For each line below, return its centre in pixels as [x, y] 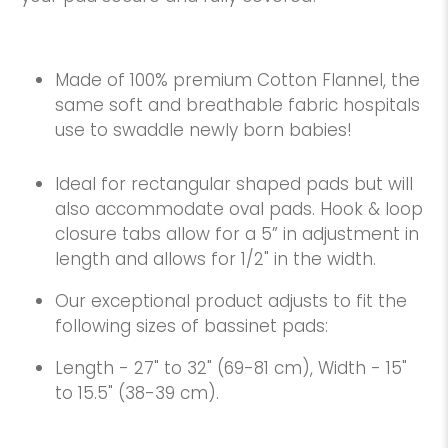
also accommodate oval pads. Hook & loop [239, 208]
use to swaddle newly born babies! [204, 129]
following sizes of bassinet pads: [192, 325]
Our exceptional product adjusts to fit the [231, 300]
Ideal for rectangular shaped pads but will [234, 183]
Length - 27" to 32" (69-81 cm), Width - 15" [231, 367]
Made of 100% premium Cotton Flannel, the [238, 79]
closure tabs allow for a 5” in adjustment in [237, 233]
